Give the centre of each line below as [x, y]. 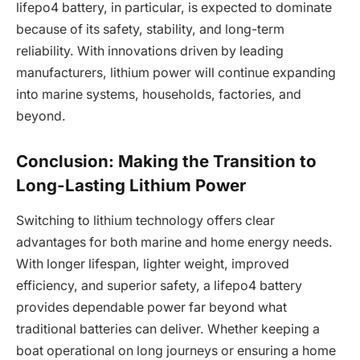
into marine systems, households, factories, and [159, 95]
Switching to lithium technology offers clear [145, 221]
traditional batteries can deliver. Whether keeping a [168, 329]
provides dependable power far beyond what [151, 308]
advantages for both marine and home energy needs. [174, 243]
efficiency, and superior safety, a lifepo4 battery [159, 286]
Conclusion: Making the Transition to [166, 161]
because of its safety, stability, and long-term [150, 30]
